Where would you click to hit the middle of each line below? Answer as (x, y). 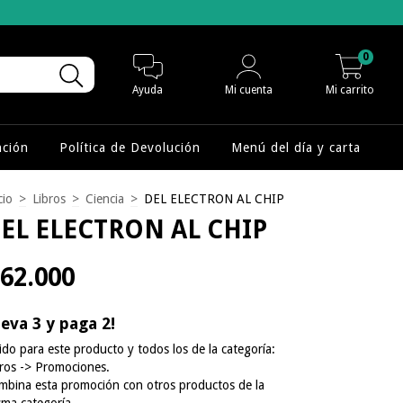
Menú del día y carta (296, 148)
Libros (49, 199)
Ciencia (105, 199)
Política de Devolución (130, 148)
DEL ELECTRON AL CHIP (214, 199)
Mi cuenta (249, 90)
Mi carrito (349, 90)
